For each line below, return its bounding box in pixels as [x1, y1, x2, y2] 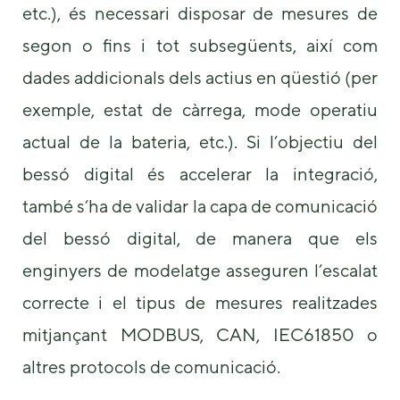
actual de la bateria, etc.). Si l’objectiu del [22, 131, 378, 153]
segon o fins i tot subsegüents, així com [22, 35, 378, 56]
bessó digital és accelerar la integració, [22, 163, 378, 185]
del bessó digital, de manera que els [22, 228, 378, 249]
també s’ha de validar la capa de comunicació [22, 196, 378, 217]
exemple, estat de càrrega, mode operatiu [22, 99, 378, 121]
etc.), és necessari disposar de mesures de [22, 3, 378, 24]
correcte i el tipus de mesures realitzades [22, 292, 378, 313]
